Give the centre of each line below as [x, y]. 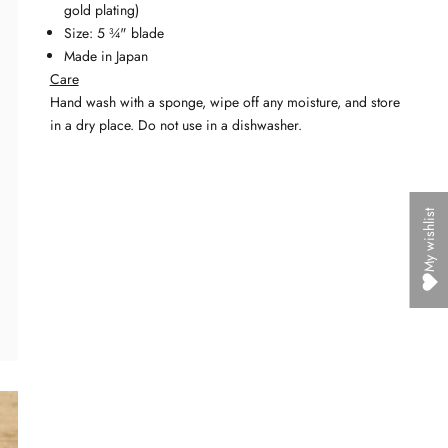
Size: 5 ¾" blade [113, 32]
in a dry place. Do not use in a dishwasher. [175, 124]
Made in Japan [105, 55]
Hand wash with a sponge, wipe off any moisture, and [208, 101]
